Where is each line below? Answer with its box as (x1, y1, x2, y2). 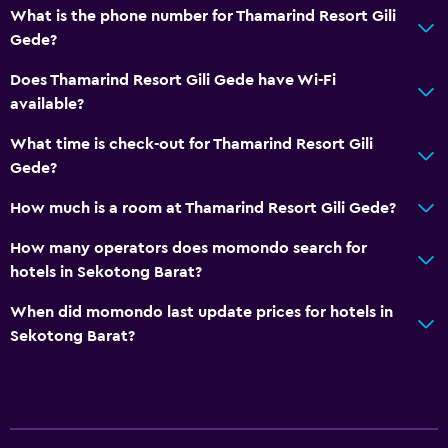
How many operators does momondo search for (10, 239, 367, 256)
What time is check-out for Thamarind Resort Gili (10, 135, 373, 152)
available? (10, 95, 84, 112)
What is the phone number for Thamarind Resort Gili (10, 7, 396, 24)
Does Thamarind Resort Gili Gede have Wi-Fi (10, 71, 336, 88)
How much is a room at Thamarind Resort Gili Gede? (10, 199, 396, 216)
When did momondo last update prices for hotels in (10, 303, 393, 320)
